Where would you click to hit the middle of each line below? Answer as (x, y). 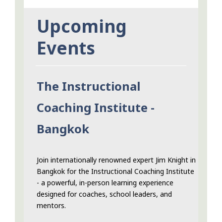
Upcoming (82, 26)
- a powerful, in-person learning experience (105, 183)
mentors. (51, 206)
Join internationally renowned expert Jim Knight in (116, 160)
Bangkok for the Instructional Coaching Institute (115, 171)
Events (66, 48)
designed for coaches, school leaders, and (104, 194)
